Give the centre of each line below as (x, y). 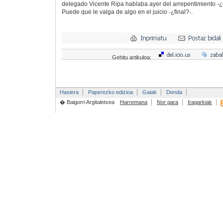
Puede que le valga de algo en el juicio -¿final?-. (127, 12)
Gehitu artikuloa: (132, 57)
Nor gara (167, 102)
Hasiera (69, 92)
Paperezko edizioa (110, 92)
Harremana (133, 102)
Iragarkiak (200, 102)
